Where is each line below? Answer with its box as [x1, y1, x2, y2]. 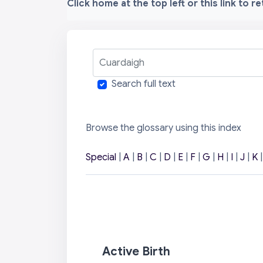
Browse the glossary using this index [86, 122, 241, 134]
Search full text [112, 78, 176, 90]
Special [86, 151, 116, 164]
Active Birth [102, 244, 170, 259]
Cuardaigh [92, 49, 137, 61]
